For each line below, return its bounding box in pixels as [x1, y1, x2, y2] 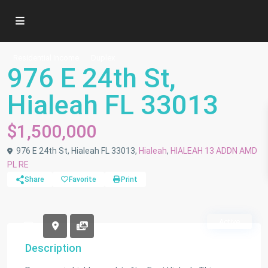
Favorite [69, 175, 96, 184]
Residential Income [13, 53, 79, 62]
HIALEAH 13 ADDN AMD [170, 146, 257, 156]
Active [219, 217, 240, 226]
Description [25, 242, 81, 254]
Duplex [91, 53, 115, 62]
